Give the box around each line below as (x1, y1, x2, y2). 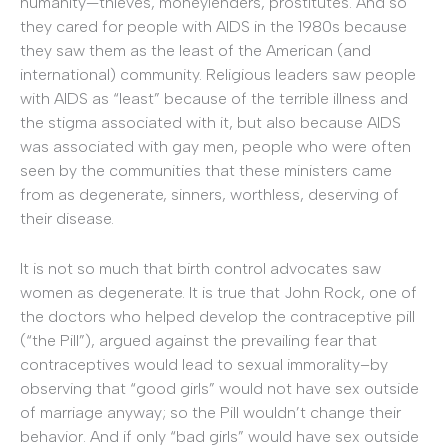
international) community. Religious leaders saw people (20, 65, 416, 85)
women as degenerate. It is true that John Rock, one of (20, 283, 417, 303)
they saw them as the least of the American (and (20, 41, 371, 61)
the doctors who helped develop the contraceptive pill (20, 307, 415, 327)
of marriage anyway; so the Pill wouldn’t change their (20, 403, 401, 423)
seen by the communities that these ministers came (20, 161, 392, 181)
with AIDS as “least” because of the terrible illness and (20, 89, 408, 109)
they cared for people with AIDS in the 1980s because (20, 17, 407, 37)
